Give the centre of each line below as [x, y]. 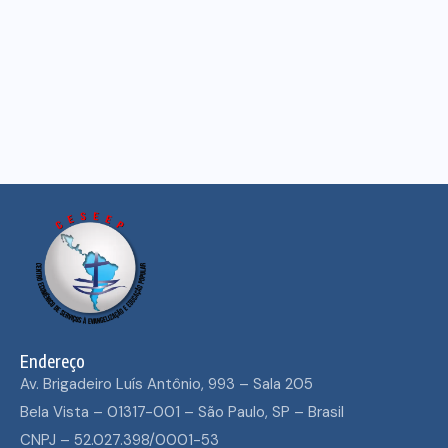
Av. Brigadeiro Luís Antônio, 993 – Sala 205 [166, 384]
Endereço [52, 361]
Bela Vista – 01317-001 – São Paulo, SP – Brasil [182, 412]
